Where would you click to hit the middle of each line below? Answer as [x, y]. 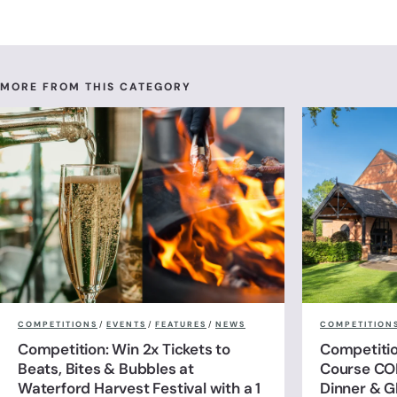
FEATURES [181, 324]
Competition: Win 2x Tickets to [125, 349]
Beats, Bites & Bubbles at [106, 368]
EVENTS [126, 324]
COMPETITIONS [58, 324]
